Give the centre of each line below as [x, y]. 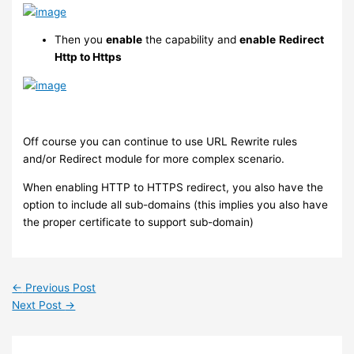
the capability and [191, 40]
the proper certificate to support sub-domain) [139, 222]
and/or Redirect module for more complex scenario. [154, 159]
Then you [81, 40]
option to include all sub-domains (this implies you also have [176, 204]
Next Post [39, 305]
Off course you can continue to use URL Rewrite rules [160, 142]
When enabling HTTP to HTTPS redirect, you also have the [173, 187]
